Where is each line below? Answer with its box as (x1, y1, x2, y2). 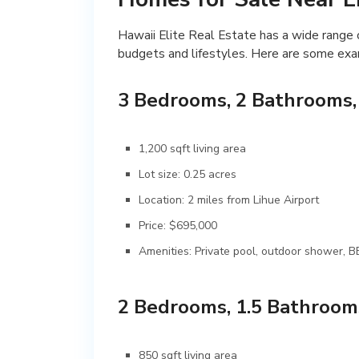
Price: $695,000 (139, 217, 217, 233)
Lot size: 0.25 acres (139, 166, 236, 182)
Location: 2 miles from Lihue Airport (139, 192, 319, 208)
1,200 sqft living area (139, 140, 246, 156)
